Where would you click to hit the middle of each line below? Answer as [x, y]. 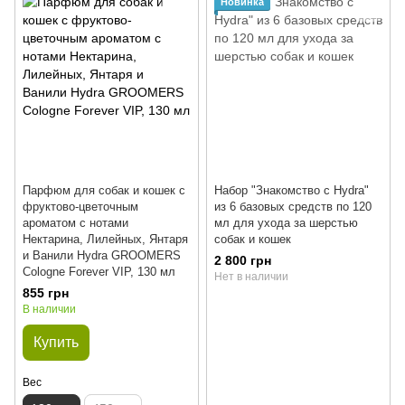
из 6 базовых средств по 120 [293, 207]
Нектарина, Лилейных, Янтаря [105, 240]
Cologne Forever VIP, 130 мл [99, 272]
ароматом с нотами [75, 223]
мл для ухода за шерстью [286, 223]
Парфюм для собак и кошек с [104, 191]
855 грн [46, 293]
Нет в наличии [251, 277]
